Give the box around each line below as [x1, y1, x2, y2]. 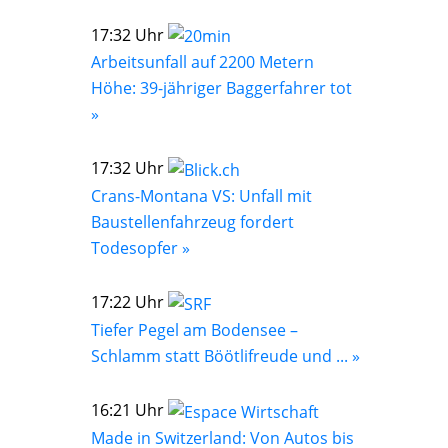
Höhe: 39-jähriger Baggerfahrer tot [91, 77, 352, 100]
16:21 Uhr [91, 398, 168, 421]
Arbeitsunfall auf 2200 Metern [91, 51, 314, 74]
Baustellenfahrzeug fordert [91, 211, 294, 234]
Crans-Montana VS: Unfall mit [91, 185, 312, 208]
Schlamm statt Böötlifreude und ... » [91, 344, 360, 367]
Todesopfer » [91, 237, 190, 260]
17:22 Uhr [91, 291, 168, 314]
